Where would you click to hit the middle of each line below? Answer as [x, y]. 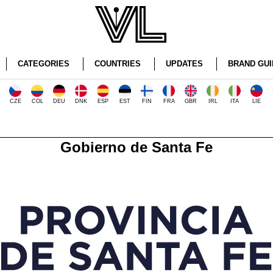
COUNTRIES [117, 64]
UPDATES [184, 64]
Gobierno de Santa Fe [136, 147]
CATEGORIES [43, 64]
